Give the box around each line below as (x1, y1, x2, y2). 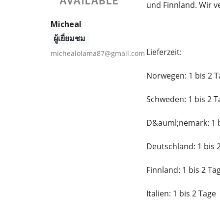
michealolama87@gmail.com (51, 48, 145, 58)
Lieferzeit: (146, 47, 182, 57)
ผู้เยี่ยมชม (54, 32, 86, 44)
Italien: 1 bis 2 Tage (146, 188, 216, 199)
